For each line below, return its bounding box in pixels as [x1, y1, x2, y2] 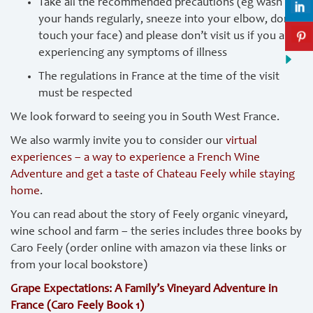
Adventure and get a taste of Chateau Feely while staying [10, 169, 295, 181]
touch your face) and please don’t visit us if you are [38, 31, 295, 43]
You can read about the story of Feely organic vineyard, [10, 210, 288, 221]
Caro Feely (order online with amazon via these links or [10, 243, 286, 255]
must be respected [38, 88, 132, 100]
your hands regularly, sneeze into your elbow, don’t [38, 14, 297, 26]
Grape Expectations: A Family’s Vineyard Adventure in [10, 284, 277, 296]
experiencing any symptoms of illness [38, 48, 227, 59]
